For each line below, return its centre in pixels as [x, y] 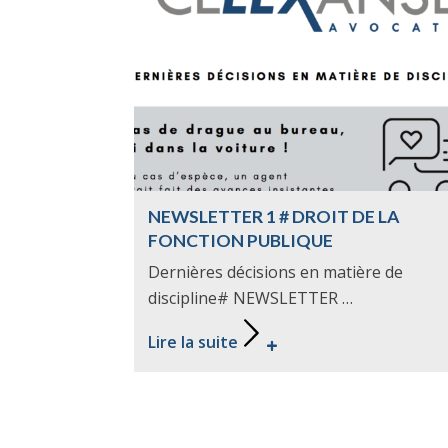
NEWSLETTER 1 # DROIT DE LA [273, 216]
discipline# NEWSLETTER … [250, 298]
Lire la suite [192, 342]
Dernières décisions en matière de [275, 272]
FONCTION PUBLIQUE [240, 240]
